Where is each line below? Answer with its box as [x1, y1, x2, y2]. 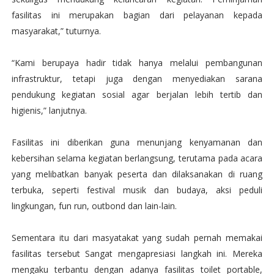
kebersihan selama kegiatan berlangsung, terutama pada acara [11, 152, 263, 164]
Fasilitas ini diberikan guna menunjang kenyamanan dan [11, 136, 263, 148]
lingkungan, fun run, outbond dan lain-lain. [11, 200, 177, 212]
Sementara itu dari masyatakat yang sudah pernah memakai [11, 232, 263, 243]
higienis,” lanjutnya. [11, 105, 87, 116]
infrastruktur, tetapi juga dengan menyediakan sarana [11, 73, 263, 84]
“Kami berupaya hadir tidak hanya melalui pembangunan [11, 57, 263, 68]
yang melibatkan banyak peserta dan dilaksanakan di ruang [11, 168, 263, 180]
